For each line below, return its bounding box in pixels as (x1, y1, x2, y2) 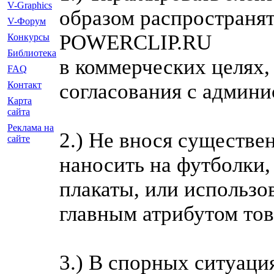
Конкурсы (7, 32, 50, 42)
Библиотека (7, 48, 56, 58)
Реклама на (7, 122, 54, 133)
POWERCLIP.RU (59, 30, 212, 54)
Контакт (7, 80, 42, 90)
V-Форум (7, 16, 46, 26)
